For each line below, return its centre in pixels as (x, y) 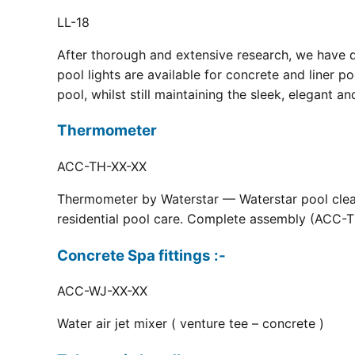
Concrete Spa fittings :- (141, 255)
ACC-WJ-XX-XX (102, 291)
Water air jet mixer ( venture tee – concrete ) (191, 324)
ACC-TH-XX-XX (102, 167)
